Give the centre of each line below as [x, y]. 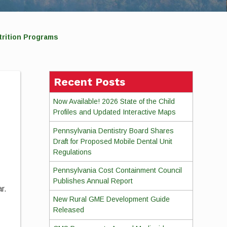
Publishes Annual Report [93, 181]
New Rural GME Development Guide [111, 199]
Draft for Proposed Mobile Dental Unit [112, 141]
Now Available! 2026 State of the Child [114, 102]
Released [68, 210]
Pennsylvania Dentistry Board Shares [113, 130]
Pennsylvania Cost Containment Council [117, 170]
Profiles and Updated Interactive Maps [114, 112]
